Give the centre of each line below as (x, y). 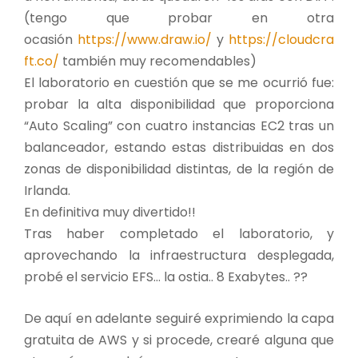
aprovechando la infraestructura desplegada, (179, 255)
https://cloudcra (281, 39)
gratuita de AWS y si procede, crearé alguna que (179, 340)
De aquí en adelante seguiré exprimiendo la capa (179, 318)
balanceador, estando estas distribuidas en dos (179, 147)
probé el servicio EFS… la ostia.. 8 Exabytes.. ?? (166, 276)
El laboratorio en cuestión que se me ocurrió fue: (179, 82)
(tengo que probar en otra (179, 18)
